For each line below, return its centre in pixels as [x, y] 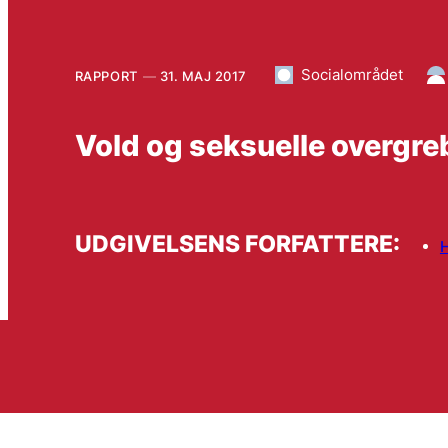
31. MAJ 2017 [203, 75]
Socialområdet [351, 74]
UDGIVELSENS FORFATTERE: [237, 244]
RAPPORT [106, 75]
